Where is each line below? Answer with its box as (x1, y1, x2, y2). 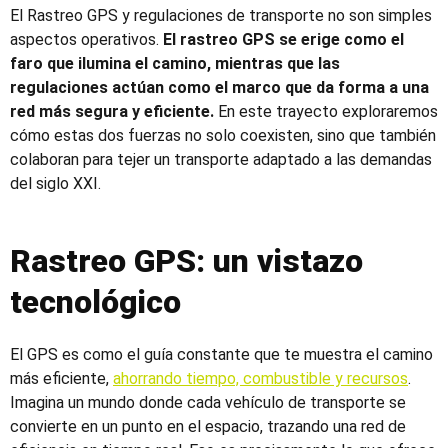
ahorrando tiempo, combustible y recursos (113, 369, 408, 388)
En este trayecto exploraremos (214, 102, 438, 121)
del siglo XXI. (10, 174, 101, 193)
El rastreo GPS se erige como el (163, 30, 404, 49)
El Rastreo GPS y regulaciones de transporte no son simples (10, 6, 432, 25)
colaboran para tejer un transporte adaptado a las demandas (10, 150, 432, 169)
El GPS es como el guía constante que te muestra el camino (10, 345, 433, 364)
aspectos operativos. (10, 30, 163, 49)
